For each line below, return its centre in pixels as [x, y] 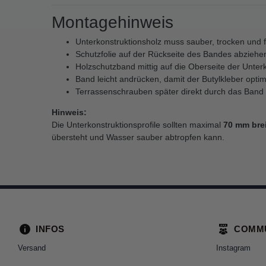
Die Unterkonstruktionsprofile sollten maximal [137, 124]
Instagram [233, 248]
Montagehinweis [113, 22]
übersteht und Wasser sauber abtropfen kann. [138, 137]
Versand [32, 248]
